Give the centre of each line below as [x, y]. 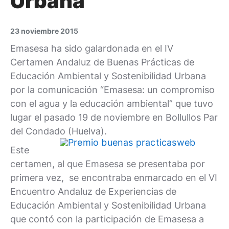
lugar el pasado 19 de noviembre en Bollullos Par [114, 117]
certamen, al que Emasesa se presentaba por [108, 164]
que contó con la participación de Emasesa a [107, 219]
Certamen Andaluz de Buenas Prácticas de [102, 62]
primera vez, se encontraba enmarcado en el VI [114, 178]
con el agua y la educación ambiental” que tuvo [112, 104]
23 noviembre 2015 [44, 31]
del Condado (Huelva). [61, 131]
